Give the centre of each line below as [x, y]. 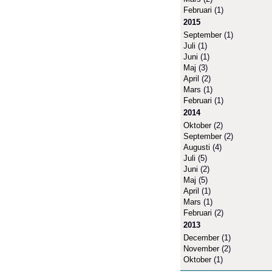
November [201, 248]
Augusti [197, 147]
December [201, 237]
